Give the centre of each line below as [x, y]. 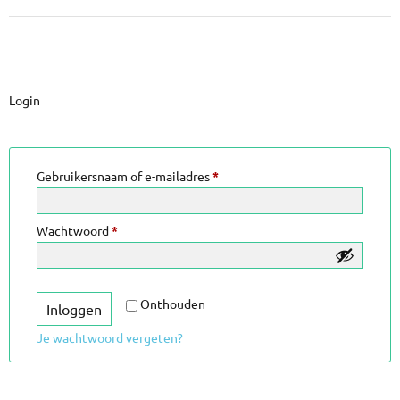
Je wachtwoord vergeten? [110, 337]
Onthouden [173, 304]
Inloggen [74, 309]
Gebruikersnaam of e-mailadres [125, 176]
